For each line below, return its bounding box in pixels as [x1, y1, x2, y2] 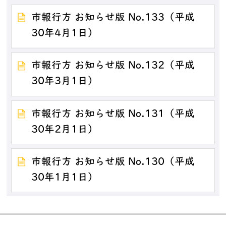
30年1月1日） [31, 173, 98, 183]
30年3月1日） [31, 77, 98, 87]
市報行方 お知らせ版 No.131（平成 [31, 109, 195, 120]
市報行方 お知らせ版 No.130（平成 [31, 157, 195, 167]
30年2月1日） [31, 125, 98, 135]
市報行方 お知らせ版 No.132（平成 [31, 61, 195, 72]
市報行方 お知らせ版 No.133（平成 [31, 13, 195, 24]
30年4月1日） [31, 29, 98, 39]
